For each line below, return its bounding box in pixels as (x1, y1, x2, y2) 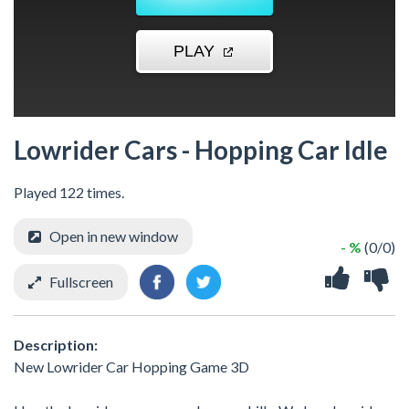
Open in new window (49, 227, 178, 245)
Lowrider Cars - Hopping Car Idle (14, 134, 388, 165)
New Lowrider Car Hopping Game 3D (14, 357, 249, 375)
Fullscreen (49, 273, 113, 290)
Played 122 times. (14, 184, 124, 201)
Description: (14, 335, 98, 353)
